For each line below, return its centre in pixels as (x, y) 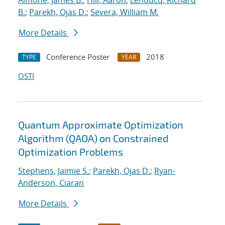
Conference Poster (78, 57)
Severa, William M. (125, 12)
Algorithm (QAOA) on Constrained (93, 138)
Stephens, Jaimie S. (53, 171)
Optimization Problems (71, 152)
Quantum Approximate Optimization (101, 125)
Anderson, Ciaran (51, 183)
